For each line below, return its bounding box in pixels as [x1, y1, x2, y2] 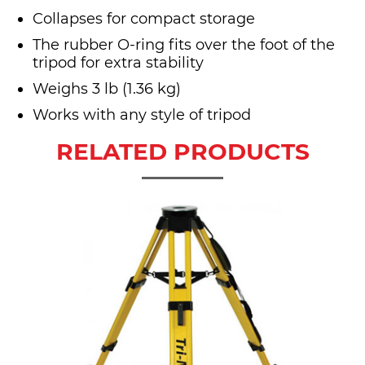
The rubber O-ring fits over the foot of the [33, 36, 335, 55]
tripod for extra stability [33, 54, 204, 73]
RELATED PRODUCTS [55, 138, 310, 166]
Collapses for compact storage [33, 10, 255, 29]
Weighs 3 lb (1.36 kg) [33, 80, 181, 99]
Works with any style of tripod [33, 106, 251, 125]
